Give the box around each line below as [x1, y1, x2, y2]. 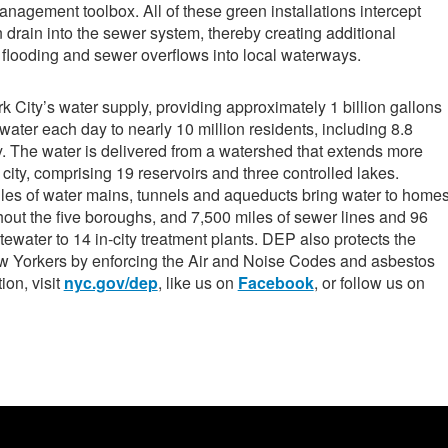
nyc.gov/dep [63, 271, 158, 295]
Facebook [237, 271, 314, 295]
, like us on [157, 271, 238, 295]
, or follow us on [313, 271, 425, 295]
